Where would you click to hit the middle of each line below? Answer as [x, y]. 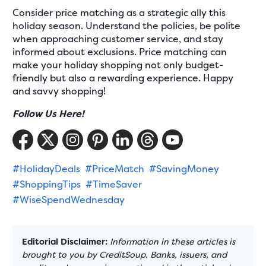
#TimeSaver [114, 184]
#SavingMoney [184, 169]
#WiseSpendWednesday [69, 200]
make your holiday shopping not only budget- [118, 65]
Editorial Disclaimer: [65, 242]
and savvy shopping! [59, 91]
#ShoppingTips [47, 184]
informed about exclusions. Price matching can [120, 52]
